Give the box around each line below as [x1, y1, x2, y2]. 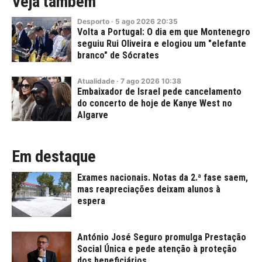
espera [77, 195, 105, 207]
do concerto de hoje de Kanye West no [77, 97, 232, 109]
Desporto [77, 17, 109, 26]
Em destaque [12, 147, 96, 167]
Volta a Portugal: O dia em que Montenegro [77, 26, 250, 38]
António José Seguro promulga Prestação [77, 231, 246, 243]
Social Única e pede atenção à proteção [77, 243, 237, 254]
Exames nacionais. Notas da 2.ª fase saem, [77, 172, 248, 184]
